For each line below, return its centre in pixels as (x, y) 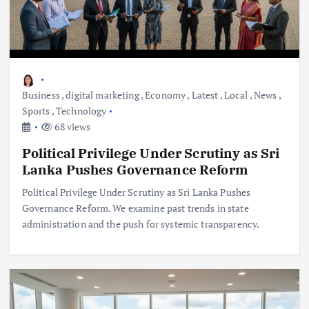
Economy (166, 95)
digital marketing (102, 95)
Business (41, 95)
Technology (81, 111)
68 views (72, 127)
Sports (36, 111)
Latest (205, 95)
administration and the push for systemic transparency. (141, 223)
